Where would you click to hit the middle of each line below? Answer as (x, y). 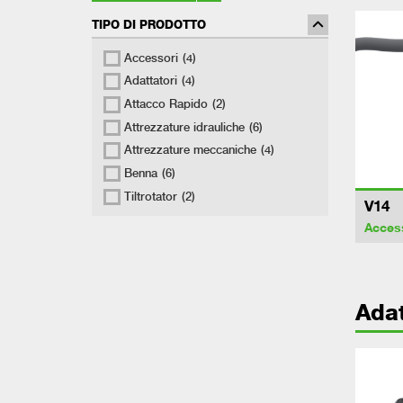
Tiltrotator (150, 196)
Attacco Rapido (166, 104)
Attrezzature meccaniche (190, 150)
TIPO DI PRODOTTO (149, 25)
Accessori (151, 58)
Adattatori (150, 81)
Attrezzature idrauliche (184, 127)
